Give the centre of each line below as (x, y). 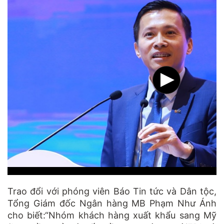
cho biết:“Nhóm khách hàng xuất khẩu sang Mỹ (112, 215)
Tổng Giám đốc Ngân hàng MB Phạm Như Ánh (112, 203)
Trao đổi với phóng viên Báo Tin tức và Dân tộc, (112, 191)
